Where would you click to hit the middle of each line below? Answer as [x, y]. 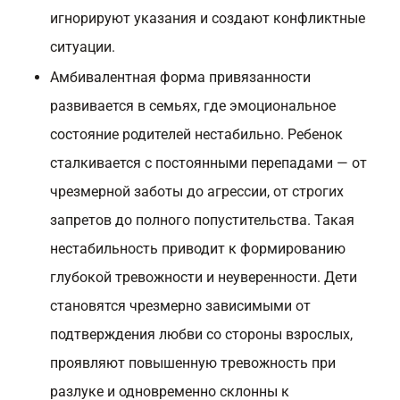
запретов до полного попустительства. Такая [202, 220]
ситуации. [83, 47]
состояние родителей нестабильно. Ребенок [196, 134]
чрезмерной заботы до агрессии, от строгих [197, 192]
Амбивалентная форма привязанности [180, 77]
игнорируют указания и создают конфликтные [208, 18]
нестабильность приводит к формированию [198, 249]
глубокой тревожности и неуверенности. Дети [204, 277]
